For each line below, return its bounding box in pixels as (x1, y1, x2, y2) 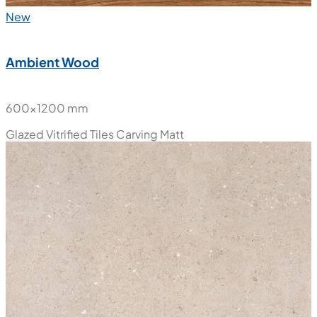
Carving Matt (116, 126, 184, 142)
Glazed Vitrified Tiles (6, 126, 114, 142)
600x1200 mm (6, 100, 88, 115)
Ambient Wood (6, 53, 99, 70)
